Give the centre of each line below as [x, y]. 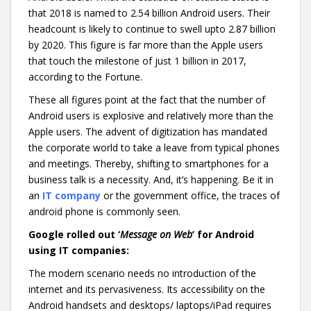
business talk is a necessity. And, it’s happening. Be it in [151, 179]
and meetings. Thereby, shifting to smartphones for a [149, 163]
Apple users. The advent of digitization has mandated [148, 131]
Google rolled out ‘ [74, 234]
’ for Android [223, 234]
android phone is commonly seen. [111, 211]
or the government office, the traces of [190, 195]
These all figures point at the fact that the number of [147, 99]
